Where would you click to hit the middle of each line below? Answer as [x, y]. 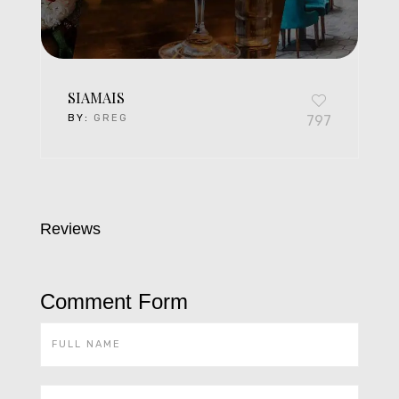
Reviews [70, 228]
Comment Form [114, 301]
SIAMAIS [96, 97]
